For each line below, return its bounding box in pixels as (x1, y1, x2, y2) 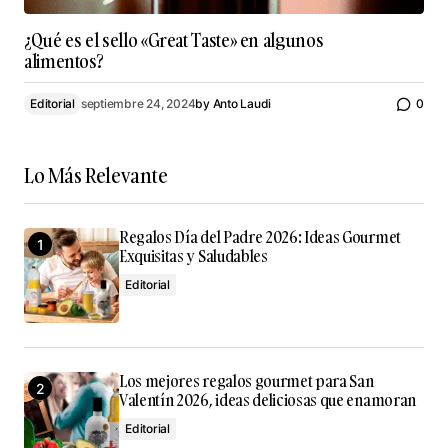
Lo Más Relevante (24, 161, 168, 189)
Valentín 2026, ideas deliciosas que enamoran (119, 389, 416, 411)
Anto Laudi (212, 96, 272, 111)
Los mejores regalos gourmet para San (119, 370, 374, 392)
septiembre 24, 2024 (80, 96, 196, 111)
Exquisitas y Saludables (119, 245, 268, 267)
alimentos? (24, 49, 104, 74)
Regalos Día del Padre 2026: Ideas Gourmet (119, 226, 401, 248)
